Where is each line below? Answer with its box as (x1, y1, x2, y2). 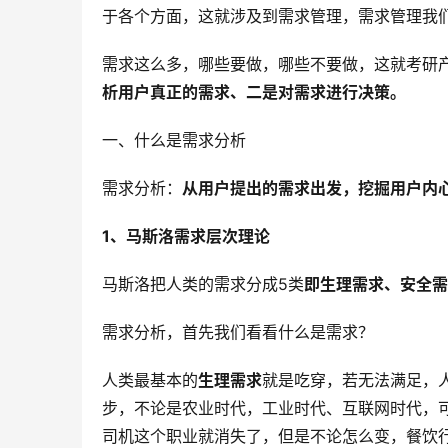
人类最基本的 (102, 370, 198, 391)
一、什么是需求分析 (102, 130, 246, 151)
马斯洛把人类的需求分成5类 (102, 274, 304, 295)
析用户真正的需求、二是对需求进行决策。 (102, 82, 406, 103)
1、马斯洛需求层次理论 (102, 226, 270, 247)
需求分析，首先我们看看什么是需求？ (102, 322, 374, 343)
